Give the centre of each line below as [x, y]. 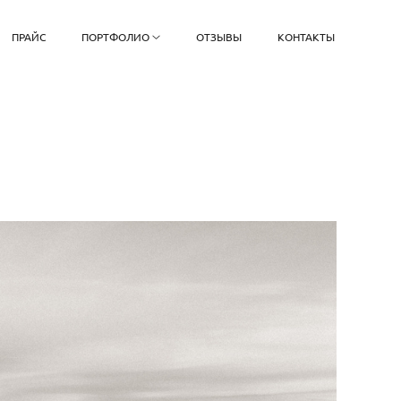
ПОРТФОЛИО [115, 37]
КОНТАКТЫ [307, 37]
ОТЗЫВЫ [219, 37]
